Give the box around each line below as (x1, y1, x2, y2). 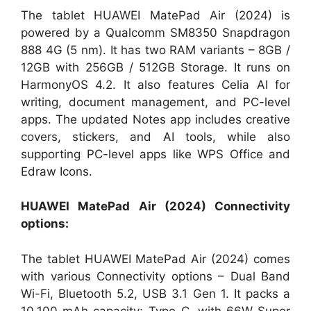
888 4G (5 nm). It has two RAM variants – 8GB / (21, 42, 290, 57)
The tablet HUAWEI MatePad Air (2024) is (21, 8, 290, 22)
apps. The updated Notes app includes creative (21, 112, 290, 126)
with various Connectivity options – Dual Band (21, 269, 290, 283)
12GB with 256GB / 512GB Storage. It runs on (21, 60, 290, 74)
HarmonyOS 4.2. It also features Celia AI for (21, 77, 290, 92)
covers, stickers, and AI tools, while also (21, 129, 290, 144)
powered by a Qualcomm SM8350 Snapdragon (21, 25, 290, 40)
